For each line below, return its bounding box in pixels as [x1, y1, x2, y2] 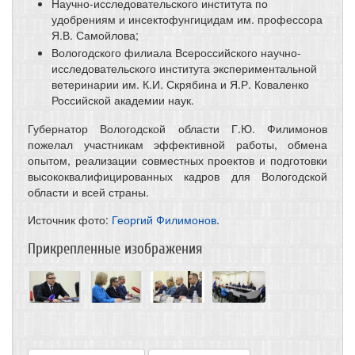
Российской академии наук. [52, 91, 194, 108]
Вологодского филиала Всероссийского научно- [52, 44, 301, 60]
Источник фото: [28, 211, 112, 227]
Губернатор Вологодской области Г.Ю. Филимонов [28, 120, 327, 136]
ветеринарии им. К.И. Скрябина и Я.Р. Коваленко [52, 75, 309, 92]
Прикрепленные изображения [28, 239, 202, 258]
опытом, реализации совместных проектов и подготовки [28, 151, 327, 168]
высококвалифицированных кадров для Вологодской [28, 167, 327, 184]
